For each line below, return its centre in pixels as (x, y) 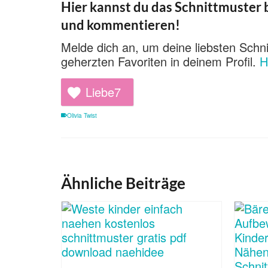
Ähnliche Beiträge (123, 183)
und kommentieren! (121, 25)
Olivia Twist (82, 116)
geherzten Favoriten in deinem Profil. (160, 62)
